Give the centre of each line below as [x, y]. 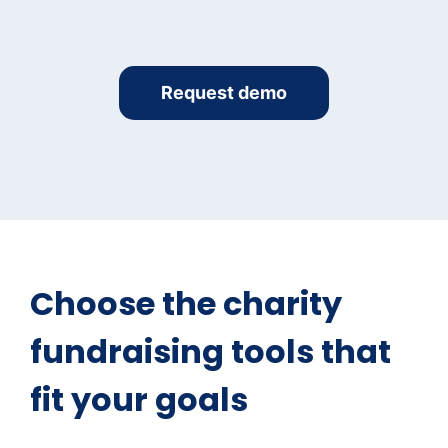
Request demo [224, 92]
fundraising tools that [210, 351]
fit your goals [139, 399]
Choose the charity [186, 303]
